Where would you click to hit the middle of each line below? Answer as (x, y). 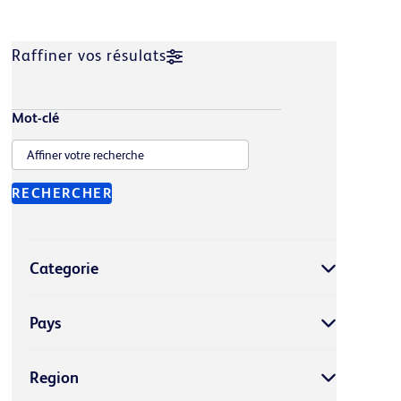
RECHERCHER (62, 193)
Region (55, 377)
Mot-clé (36, 118)
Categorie (64, 268)
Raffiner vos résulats (89, 55)
